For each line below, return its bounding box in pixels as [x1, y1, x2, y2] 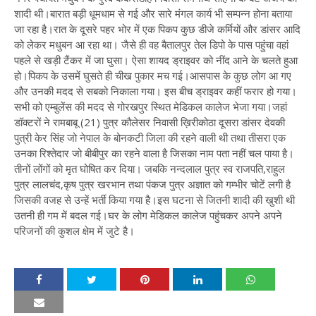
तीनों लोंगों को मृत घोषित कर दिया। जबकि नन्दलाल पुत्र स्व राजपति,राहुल [14, 162, 285, 176]
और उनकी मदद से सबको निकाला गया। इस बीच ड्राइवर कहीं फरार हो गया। [14, 84, 297, 98]
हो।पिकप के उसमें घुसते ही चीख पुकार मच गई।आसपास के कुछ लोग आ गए [14, 68, 291, 83]
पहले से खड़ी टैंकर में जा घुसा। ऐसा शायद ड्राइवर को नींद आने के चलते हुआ [14, 53, 298, 67]
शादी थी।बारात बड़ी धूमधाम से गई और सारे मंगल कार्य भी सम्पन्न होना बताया [14, 6, 292, 20]
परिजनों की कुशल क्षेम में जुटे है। [14, 224, 135, 238]
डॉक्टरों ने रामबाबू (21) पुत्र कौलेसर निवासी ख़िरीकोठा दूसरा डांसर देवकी [14, 115, 285, 129]
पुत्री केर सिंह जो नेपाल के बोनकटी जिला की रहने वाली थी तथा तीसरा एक [14, 130, 286, 145]
